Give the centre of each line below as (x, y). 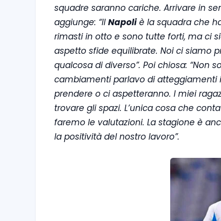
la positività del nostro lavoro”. (118, 136)
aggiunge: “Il (81, 22)
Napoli (122, 22)
